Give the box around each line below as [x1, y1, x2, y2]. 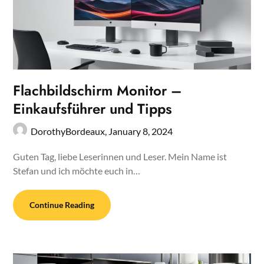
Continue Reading [29, 199, 95, 210]
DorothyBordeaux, [31, 125, 109, 137]
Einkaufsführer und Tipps [13, 98, 173, 119]
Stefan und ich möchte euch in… [13, 164, 141, 176]
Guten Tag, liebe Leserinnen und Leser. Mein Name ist [13, 150, 227, 162]
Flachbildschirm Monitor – [13, 80, 182, 101]
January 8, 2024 [108, 125, 173, 137]
